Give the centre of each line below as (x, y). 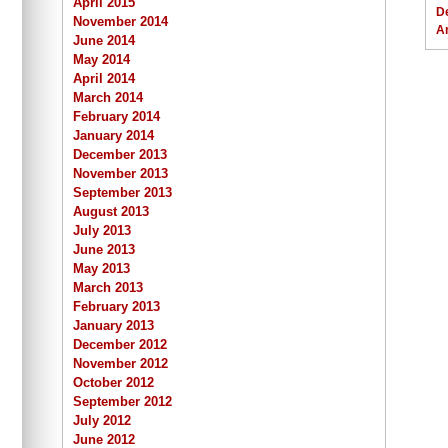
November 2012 (120, 363)
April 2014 (104, 78)
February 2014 (116, 116)
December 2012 (120, 344)
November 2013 (120, 173)
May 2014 (101, 59)
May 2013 (101, 268)
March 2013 (108, 287)
